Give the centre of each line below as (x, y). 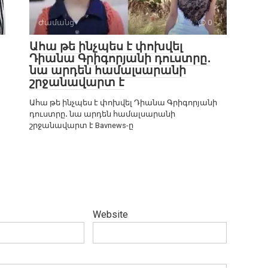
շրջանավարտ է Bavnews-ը (81, 126)
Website (110, 215)
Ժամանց (56, 23)
